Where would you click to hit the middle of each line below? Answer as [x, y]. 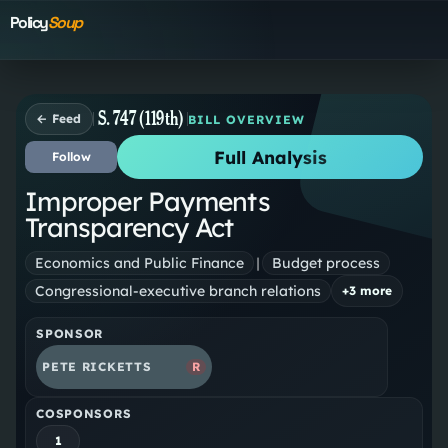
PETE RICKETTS [97, 367]
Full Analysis [270, 157]
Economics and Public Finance [140, 262]
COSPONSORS [84, 414]
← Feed [59, 119]
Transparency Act [129, 228]
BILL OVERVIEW [246, 119]
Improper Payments [147, 202]
